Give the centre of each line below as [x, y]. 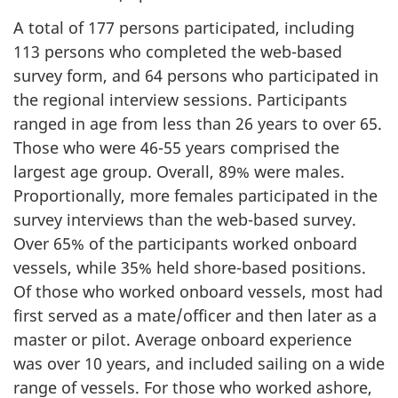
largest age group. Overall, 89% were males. [179, 171]
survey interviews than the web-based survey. [185, 219]
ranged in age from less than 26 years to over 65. [198, 123]
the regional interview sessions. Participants [180, 99]
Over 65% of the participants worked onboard [185, 243]
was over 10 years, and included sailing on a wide [199, 363]
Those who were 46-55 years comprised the [176, 147]
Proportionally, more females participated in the [195, 195]
